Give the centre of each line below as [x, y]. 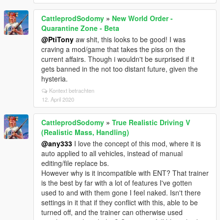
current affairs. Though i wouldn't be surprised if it [118, 59]
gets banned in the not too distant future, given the [120, 69]
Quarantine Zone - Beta [80, 28]
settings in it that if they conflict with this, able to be [120, 202]
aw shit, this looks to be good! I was [130, 39]
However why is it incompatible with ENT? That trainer [125, 173]
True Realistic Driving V [151, 122]
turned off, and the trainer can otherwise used [112, 212]
